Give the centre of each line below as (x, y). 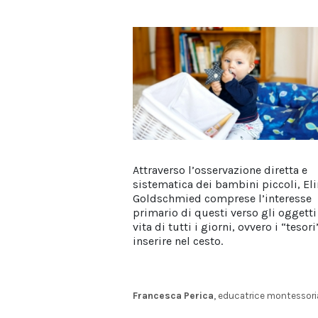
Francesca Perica (173, 296)
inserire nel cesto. (178, 241)
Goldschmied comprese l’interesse (222, 199)
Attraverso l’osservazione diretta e (220, 170)
